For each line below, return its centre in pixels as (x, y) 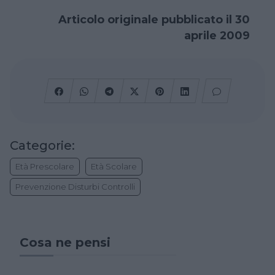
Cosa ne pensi (65, 243)
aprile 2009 (217, 36)
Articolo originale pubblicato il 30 (154, 20)
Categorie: (42, 146)
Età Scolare (114, 167)
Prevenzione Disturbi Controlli (75, 187)
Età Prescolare (45, 167)
